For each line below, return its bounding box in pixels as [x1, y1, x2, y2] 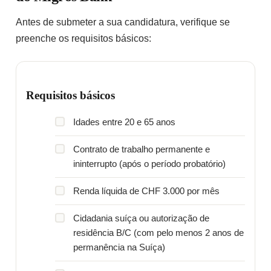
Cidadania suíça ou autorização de [73, 214, 209, 224]
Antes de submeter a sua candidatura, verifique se [16, 17, 230, 28]
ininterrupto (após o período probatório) [73, 159, 226, 169]
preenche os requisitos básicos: [16, 33, 151, 44]
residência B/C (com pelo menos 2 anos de [73, 228, 244, 238]
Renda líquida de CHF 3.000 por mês [73, 186, 220, 197]
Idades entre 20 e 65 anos [73, 117, 175, 128]
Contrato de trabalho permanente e [73, 145, 210, 155]
